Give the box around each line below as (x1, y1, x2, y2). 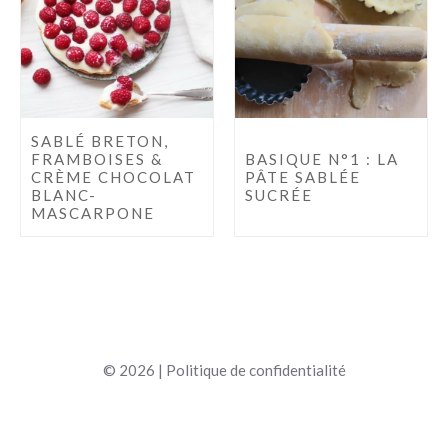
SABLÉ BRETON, (31, 131, 169, 150)
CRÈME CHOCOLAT (31, 167, 196, 186)
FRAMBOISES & (31, 149, 163, 168)
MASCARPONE (31, 203, 155, 222)
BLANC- (31, 185, 97, 204)
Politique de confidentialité (165, 360, 346, 379)
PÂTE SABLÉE (245, 167, 361, 186)
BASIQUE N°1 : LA (245, 149, 399, 168)
